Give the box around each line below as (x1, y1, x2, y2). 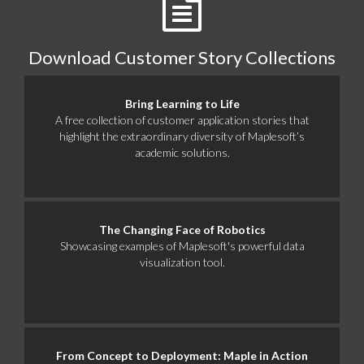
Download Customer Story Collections (28, 46, 336, 68)
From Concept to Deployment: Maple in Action (56, 349, 308, 362)
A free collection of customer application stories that (54, 113, 310, 127)
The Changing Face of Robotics (98, 223, 266, 236)
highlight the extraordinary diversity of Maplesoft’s (59, 129, 305, 143)
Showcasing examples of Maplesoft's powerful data (59, 239, 305, 253)
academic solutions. (134, 145, 230, 159)
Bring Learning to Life (124, 97, 240, 110)
